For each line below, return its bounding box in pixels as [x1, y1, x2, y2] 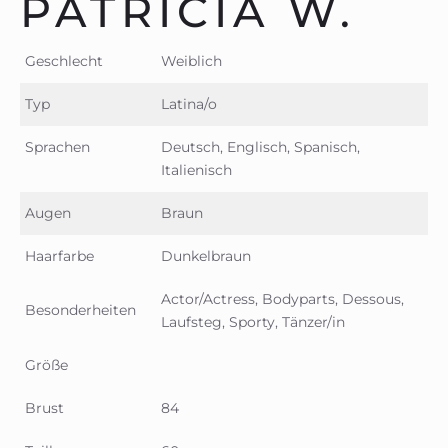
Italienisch [161, 160, 232, 179]
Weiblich [161, 51, 222, 70]
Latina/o [161, 94, 217, 113]
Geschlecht [25, 51, 103, 70]
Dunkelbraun [161, 246, 251, 265]
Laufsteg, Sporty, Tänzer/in [161, 312, 345, 331]
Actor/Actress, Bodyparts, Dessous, [161, 289, 404, 308]
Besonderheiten [25, 301, 136, 320]
